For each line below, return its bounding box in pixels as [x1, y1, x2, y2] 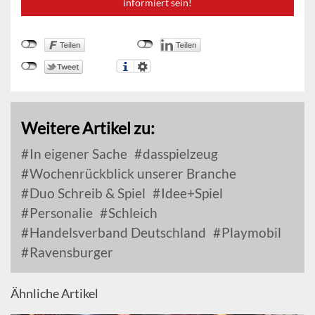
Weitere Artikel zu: [21, 118, 155, 139]
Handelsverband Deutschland [27, 224, 206, 241]
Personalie [27, 205, 93, 221]
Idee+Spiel [158, 185, 223, 202]
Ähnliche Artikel [11, 285, 98, 302]
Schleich [105, 205, 157, 221]
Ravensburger [27, 244, 113, 261]
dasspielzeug [140, 146, 218, 162]
